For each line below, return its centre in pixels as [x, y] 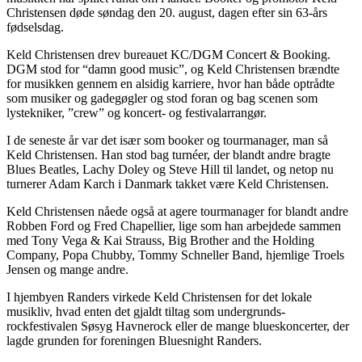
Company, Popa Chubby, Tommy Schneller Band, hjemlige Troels [175, 255]
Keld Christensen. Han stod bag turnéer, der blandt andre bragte [168, 154]
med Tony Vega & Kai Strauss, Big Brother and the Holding [160, 240]
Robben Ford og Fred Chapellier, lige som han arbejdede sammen [174, 225]
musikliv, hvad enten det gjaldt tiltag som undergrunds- [146, 311]
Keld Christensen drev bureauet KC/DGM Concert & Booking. [168, 54]
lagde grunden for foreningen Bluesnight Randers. [134, 340]
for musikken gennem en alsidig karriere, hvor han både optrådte [170, 83]
